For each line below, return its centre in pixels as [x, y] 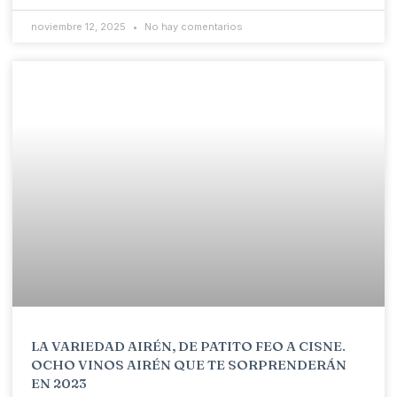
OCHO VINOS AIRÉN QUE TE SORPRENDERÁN [189, 364]
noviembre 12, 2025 [80, 26]
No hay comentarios [192, 26]
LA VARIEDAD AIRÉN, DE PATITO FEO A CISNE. [188, 346]
